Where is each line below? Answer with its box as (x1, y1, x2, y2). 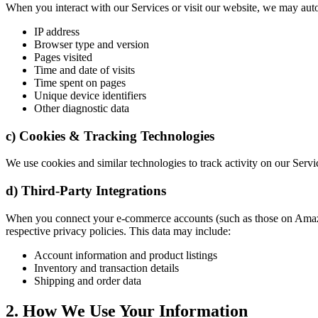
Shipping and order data (34, 274, 141, 287)
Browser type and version (34, 38, 149, 50)
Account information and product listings (34, 248, 217, 261)
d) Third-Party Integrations (6, 183, 166, 198)
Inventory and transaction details (34, 261, 179, 274)
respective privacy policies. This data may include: (6, 224, 231, 237)
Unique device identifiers (34, 89, 146, 102)
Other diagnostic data (34, 102, 129, 114)
